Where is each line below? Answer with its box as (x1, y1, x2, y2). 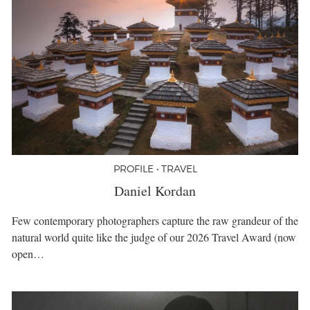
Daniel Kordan (114, 181, 196, 201)
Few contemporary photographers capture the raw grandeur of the (12, 213, 298, 228)
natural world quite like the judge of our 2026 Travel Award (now (12, 230, 296, 245)
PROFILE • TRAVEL (113, 163, 197, 175)
